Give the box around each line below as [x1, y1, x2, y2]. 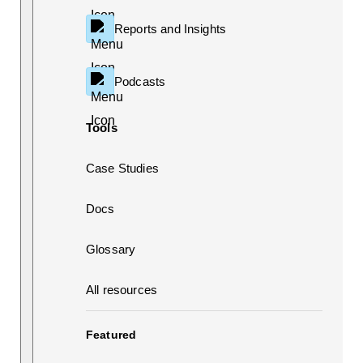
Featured [86, 328, 137, 342]
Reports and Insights [114, 21, 226, 36]
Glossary [86, 242, 136, 257]
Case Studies [86, 161, 159, 176]
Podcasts [114, 74, 166, 88]
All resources [86, 283, 157, 297]
